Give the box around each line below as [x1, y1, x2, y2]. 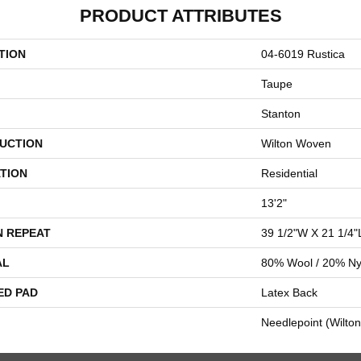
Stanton [261, 107, 301, 120]
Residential [261, 167, 317, 180]
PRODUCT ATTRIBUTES [79, 6, 282, 26]
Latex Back [261, 286, 317, 299]
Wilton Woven [261, 137, 331, 150]
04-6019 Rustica [261, 48, 345, 60]
